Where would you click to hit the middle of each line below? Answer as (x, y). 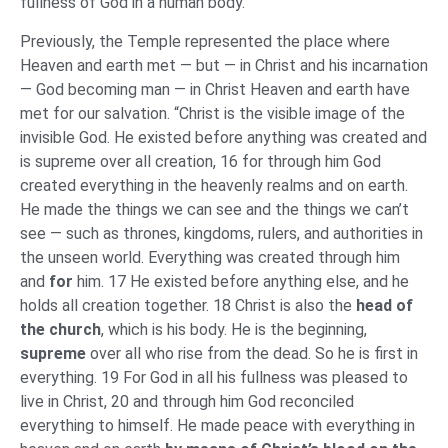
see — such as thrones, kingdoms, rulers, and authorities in (221, 233)
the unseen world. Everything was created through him (210, 257)
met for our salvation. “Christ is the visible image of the (212, 113)
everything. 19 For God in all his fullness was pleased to (214, 377)
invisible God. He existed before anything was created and (223, 137)
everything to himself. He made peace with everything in (217, 425)
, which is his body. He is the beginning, (234, 329)
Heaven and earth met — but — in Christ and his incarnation (224, 65)
